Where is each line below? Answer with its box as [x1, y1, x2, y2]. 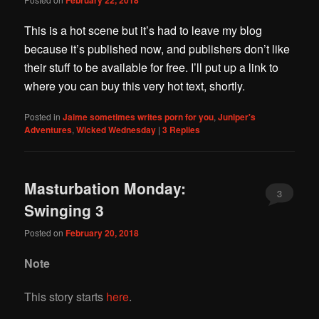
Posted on [24, 226, 66, 239]
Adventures [24, 123, 73, 137]
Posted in [24, 110, 61, 123]
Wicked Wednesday [76, 123, 157, 137]
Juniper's [218, 110, 256, 124]
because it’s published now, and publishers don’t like [24, 41, 291, 58]
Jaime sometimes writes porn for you [63, 110, 214, 124]
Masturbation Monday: [24, 177, 187, 199]
